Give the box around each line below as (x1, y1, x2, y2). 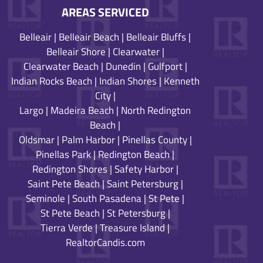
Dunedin (105, 59, 141, 75)
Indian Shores (99, 73, 157, 89)
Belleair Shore (46, 44, 106, 60)
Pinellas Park (36, 147, 92, 163)
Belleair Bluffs (126, 29, 187, 45)
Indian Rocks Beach (11, 73, 92, 89)
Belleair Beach (59, 29, 120, 45)
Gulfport (147, 59, 183, 75)
